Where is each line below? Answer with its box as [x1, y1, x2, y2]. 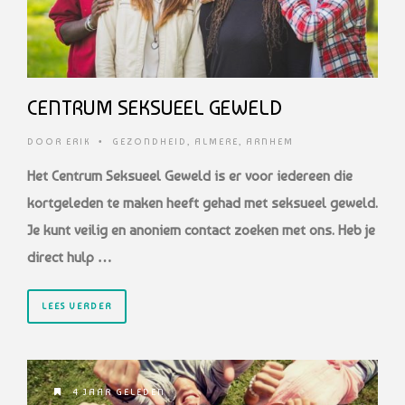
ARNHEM [246, 137, 294, 147]
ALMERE [194, 137, 239, 147]
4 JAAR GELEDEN [70, 386, 165, 397]
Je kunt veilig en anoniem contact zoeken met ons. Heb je [27, 221, 375, 240]
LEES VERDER [42, 301, 112, 312]
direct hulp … [27, 249, 112, 267]
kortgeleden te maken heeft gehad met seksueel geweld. [27, 194, 378, 212]
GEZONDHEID [112, 137, 187, 147]
